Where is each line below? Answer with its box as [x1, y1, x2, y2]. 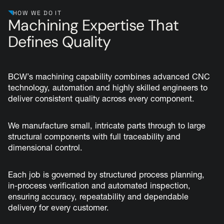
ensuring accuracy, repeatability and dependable [8, 191, 188, 202]
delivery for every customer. [8, 202, 109, 213]
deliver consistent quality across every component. [8, 93, 194, 103]
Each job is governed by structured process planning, [8, 169, 204, 180]
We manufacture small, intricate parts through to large [8, 120, 205, 130]
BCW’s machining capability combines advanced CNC [8, 71, 210, 81]
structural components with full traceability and [8, 131, 180, 141]
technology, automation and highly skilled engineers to [8, 82, 207, 92]
